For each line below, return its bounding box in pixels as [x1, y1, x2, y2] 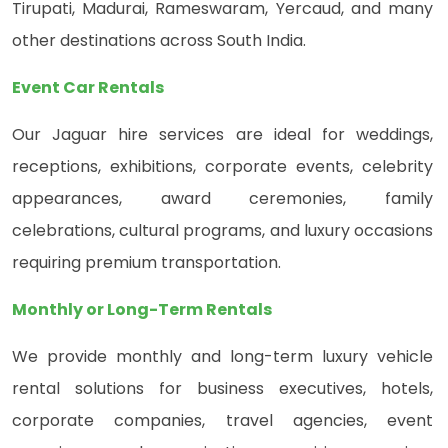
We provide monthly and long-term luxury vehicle [12, 345, 433, 369]
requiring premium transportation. [12, 251, 281, 275]
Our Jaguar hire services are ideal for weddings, [12, 123, 433, 147]
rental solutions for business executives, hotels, [12, 377, 433, 401]
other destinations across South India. [12, 29, 306, 53]
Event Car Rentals [12, 76, 164, 100]
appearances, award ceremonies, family [12, 187, 433, 211]
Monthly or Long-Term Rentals [12, 298, 272, 322]
